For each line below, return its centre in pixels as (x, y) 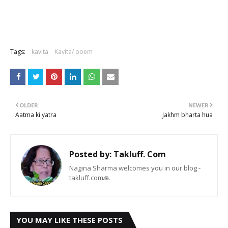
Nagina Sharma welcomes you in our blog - (135, 168)
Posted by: (90, 154)
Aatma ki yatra (36, 115)
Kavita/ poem (74, 52)
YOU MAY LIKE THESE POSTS (69, 220)
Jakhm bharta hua (188, 115)
